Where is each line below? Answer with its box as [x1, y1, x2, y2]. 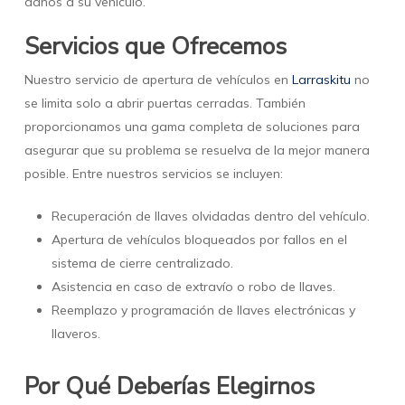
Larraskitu [291, 71, 351, 89]
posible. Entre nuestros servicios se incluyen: [24, 165, 283, 183]
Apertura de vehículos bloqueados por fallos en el [51, 231, 347, 249]
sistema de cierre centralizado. [51, 255, 233, 272]
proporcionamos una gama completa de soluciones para [24, 118, 360, 136]
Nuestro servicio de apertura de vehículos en [24, 71, 292, 89]
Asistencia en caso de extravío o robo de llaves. [51, 278, 335, 296]
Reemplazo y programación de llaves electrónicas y [51, 302, 355, 319]
